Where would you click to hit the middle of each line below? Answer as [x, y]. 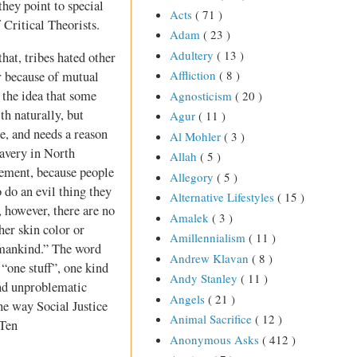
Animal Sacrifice [212, 319]
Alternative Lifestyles [223, 197]
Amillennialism [209, 238]
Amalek [190, 217]
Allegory [193, 177]
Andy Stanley [205, 279]
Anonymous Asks [216, 339]
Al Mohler [196, 136]
